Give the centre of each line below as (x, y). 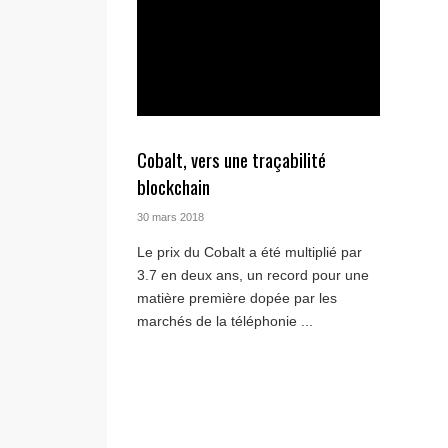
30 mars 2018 (170, 217)
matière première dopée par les (237, 298)
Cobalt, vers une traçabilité (231, 160)
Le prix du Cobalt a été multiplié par (249, 252)
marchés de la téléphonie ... (225, 321)
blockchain (173, 187)
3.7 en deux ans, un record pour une (253, 275)
